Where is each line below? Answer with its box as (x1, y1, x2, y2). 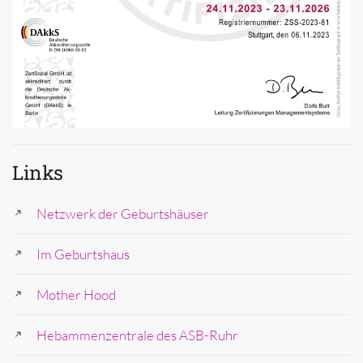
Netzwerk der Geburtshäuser (36, 205, 209, 223)
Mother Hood (36, 286, 116, 304)
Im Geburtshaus (36, 246, 130, 263)
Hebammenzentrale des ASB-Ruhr (36, 327, 238, 344)
